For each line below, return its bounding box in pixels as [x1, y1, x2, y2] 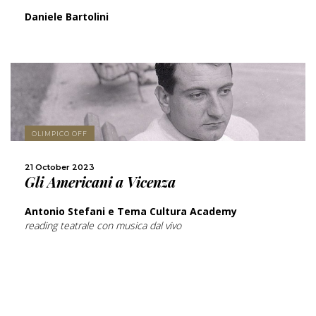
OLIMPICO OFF [32, 130, 87, 138]
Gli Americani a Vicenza [25, 172, 176, 192]
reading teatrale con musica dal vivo [25, 219, 181, 233]
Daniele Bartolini [25, 10, 109, 24]
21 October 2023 [25, 162, 95, 173]
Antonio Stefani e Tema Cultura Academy [25, 205, 237, 219]
